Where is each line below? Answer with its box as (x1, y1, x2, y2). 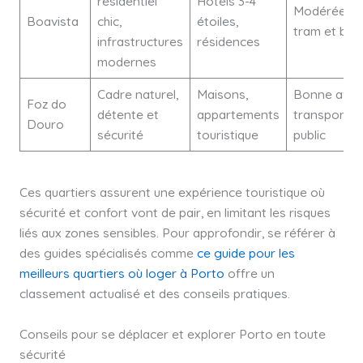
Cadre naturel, (96, 85, 178, 102)
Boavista (26, 12, 79, 29)
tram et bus (293, 22, 360, 39)
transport (293, 105, 349, 122)
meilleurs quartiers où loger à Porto (19, 265, 224, 282)
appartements (196, 105, 280, 122)
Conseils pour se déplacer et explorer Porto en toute (19, 326, 326, 343)
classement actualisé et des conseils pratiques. (19, 285, 290, 302)
